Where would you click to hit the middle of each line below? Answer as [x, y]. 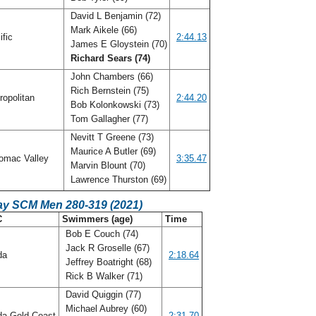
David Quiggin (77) [102, 294]
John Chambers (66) [110, 77]
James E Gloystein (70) [117, 44]
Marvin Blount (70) [107, 165]
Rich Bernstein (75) [108, 91]
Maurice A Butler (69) [112, 151]
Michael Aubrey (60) [105, 309]
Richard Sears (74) [110, 58]
